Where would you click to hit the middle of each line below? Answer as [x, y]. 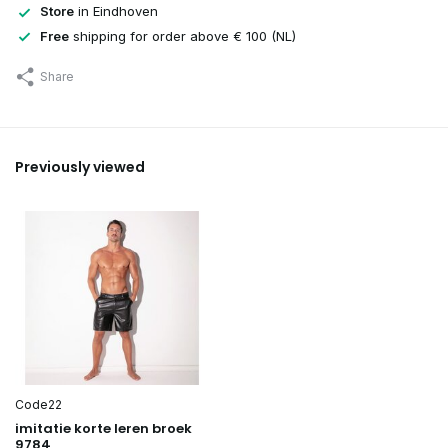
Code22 [38, 404]
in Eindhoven [116, 11]
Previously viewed [80, 167]
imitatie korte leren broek [103, 428]
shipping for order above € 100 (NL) [182, 35]
